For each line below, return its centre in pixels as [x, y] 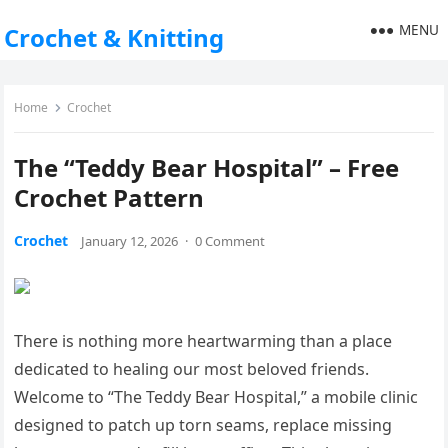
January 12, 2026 [130, 241]
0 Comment [230, 241]
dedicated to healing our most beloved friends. [192, 369]
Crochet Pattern [109, 197]
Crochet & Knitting [114, 37]
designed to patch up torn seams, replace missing [203, 425]
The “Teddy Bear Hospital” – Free [207, 167]
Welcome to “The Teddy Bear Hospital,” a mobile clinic [216, 397]
